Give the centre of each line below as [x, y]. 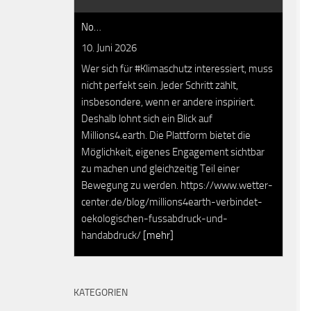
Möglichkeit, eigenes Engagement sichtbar [173, 152]
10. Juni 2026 [109, 48]
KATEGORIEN [101, 292]
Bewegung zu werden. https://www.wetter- [177, 185]
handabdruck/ [112, 235]
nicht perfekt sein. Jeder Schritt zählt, [160, 85]
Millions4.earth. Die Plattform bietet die [166, 135]
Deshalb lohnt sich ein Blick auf [147, 119]
